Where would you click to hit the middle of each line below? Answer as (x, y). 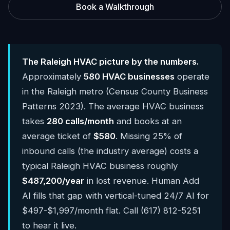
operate (192, 76)
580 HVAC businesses (129, 76)
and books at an (148, 121)
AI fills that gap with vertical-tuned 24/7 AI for (116, 196)
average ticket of (58, 136)
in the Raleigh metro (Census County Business (115, 91)
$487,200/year (53, 181)
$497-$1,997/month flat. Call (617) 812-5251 (111, 210)
